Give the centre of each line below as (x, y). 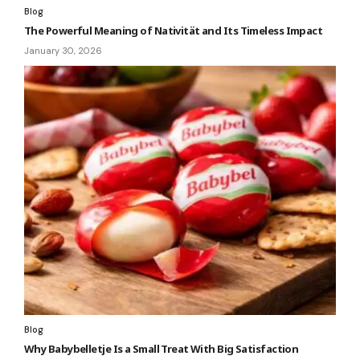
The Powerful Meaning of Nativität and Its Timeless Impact (174, 30)
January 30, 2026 (63, 50)
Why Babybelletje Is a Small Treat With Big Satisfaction (162, 349)
